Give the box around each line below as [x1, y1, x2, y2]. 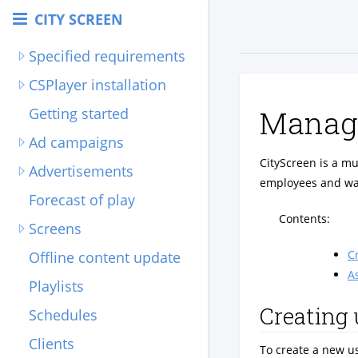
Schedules [29, 305, 97, 324]
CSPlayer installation [29, 75, 166, 94]
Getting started [29, 104, 129, 123]
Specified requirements [29, 46, 185, 66]
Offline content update [29, 248, 181, 267]
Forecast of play [29, 190, 135, 209]
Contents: [260, 211, 330, 227]
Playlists [29, 276, 84, 296]
